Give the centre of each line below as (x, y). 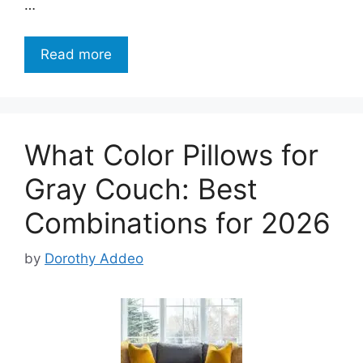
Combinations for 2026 (177, 222)
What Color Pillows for (171, 154)
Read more (76, 54)
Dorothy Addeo (94, 259)
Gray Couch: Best (141, 188)
